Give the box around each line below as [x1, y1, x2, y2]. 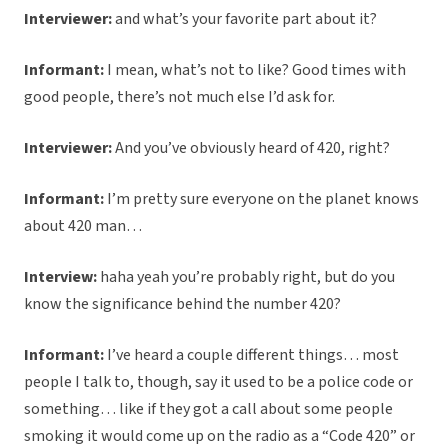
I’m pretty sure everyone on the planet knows [107, 188, 419, 211]
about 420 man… [24, 215, 142, 238]
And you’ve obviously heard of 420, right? [115, 137, 390, 160]
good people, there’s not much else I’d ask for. [24, 86, 338, 109]
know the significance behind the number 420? [24, 293, 341, 316]
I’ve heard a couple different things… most [104, 344, 399, 367]
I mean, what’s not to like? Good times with [104, 59, 406, 82]
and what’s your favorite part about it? [115, 8, 377, 31]
